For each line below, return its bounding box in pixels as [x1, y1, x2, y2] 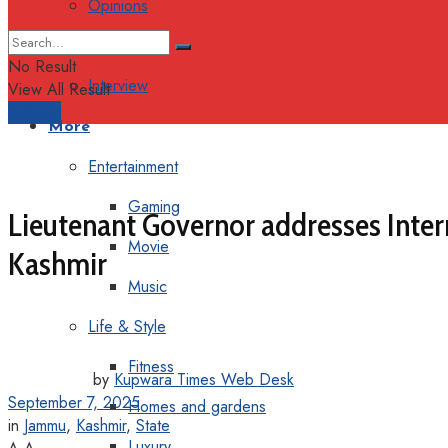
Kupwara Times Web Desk [114, 367, 294, 391]
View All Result [8, 78, 110, 101]
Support [8, 101, 61, 124]
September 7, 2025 [8, 390, 140, 414]
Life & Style [88, 315, 166, 338]
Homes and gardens [128, 395, 266, 418]
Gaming [128, 195, 180, 218]
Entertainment [88, 155, 178, 178]
